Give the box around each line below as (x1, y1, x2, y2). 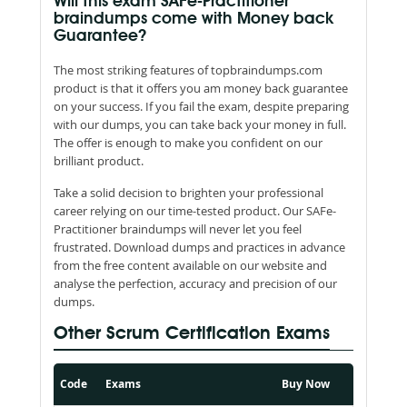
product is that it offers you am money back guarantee (54, 79, 348, 96)
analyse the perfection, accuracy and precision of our (54, 274, 337, 292)
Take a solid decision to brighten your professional (54, 184, 323, 201)
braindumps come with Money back (54, 10, 333, 27)
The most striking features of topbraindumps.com (54, 61, 323, 78)
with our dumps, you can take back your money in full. (54, 115, 346, 133)
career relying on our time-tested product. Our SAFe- (54, 202, 336, 219)
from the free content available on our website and (54, 256, 327, 273)
